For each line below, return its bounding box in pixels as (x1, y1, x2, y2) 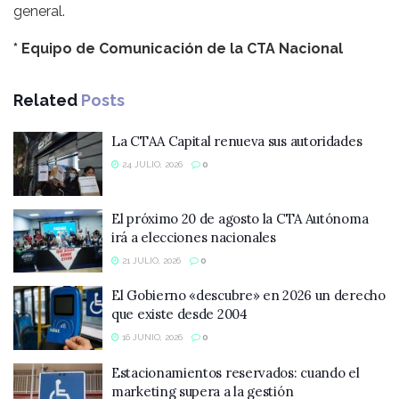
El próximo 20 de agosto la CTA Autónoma (111, 209, 369, 227)
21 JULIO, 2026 (119, 255, 181, 265)
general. (13, 3, 65, 20)
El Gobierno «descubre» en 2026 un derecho (111, 287, 386, 305)
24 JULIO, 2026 (119, 159, 183, 170)
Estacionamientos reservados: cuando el (111, 363, 360, 381)
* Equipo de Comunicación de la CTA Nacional (13, 40, 343, 58)
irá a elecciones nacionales (111, 228, 276, 246)
